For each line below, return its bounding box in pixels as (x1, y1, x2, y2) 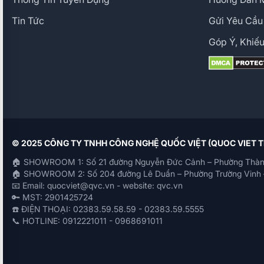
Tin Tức (12, 14, 44, 27)
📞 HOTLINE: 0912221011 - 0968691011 (12, 215, 163, 226)
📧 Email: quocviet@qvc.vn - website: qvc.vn (12, 180, 183, 190)
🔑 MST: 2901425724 (12, 192, 93, 202)
